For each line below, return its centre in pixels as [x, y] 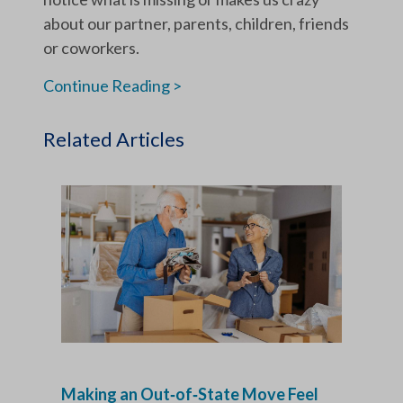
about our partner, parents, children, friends [196, 23]
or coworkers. [91, 47]
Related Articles [114, 139]
